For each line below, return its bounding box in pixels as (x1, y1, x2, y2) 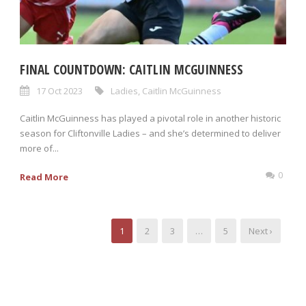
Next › (249, 225, 273, 238)
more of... (20, 142, 59, 155)
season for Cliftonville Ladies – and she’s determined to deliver (20, 127, 281, 140)
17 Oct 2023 (36, 85, 83, 98)
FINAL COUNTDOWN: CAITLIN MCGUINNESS (20, 61, 243, 79)
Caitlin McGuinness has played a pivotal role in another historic (20, 112, 281, 125)
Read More (20, 171, 68, 184)
